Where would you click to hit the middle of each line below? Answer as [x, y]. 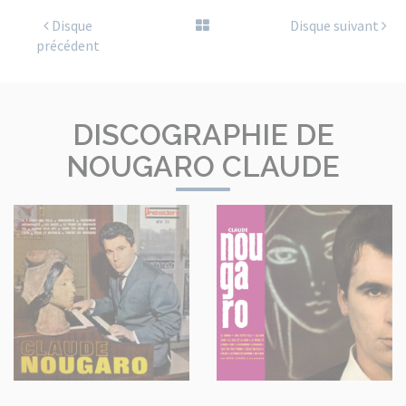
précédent [68, 45]
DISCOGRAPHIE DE [203, 135]
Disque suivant [335, 25]
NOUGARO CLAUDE [203, 166]
